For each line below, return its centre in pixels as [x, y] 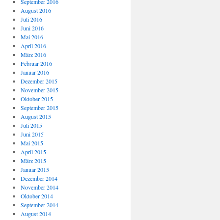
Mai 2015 [32, 143]
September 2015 [39, 108]
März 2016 [33, 55]
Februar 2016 [36, 64]
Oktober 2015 [37, 99]
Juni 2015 [32, 134]
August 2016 [36, 11]
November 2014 [39, 187]
